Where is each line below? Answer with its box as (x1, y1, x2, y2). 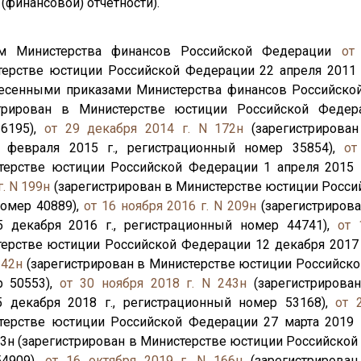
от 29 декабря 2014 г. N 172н (44, 121, 244, 136)
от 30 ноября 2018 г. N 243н (60, 276, 247, 291)
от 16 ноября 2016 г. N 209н (84, 198, 256, 214)
